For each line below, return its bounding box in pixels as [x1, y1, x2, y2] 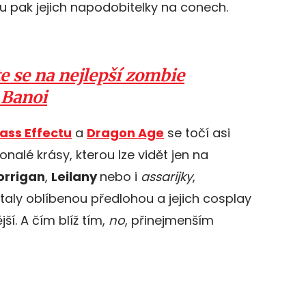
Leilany [51, 168, 100, 185]
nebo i [100, 168, 141, 185]
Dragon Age [87, 124, 164, 141]
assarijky [141, 168, 193, 185]
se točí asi [164, 124, 230, 141]
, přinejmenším [125, 212, 214, 229]
